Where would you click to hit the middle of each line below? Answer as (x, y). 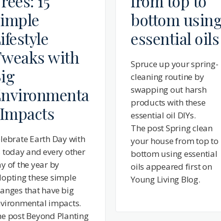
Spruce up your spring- (175, 64)
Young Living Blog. (166, 179)
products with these (168, 102)
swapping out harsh (169, 89)
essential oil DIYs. (163, 115)
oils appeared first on (171, 166)
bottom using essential (174, 153)
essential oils (175, 38)
